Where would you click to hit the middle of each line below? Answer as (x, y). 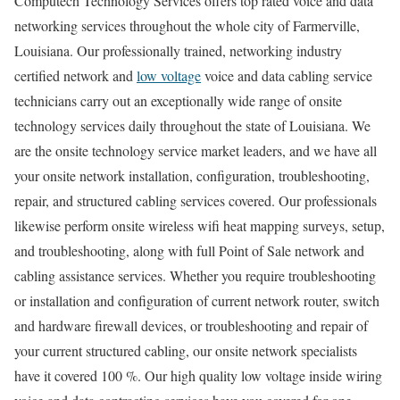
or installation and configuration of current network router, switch (197, 301)
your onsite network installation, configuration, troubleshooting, (192, 176)
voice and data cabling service (287, 76)
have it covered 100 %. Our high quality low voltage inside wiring (198, 376)
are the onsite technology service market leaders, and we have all (196, 151)
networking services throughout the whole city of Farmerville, (187, 26)
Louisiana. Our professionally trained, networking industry (178, 51)
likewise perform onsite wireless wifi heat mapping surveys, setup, (200, 226)
